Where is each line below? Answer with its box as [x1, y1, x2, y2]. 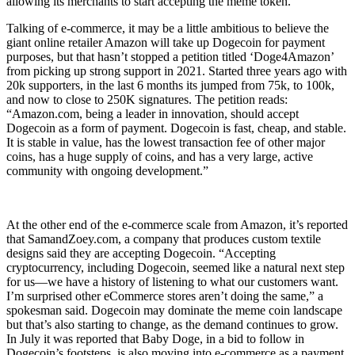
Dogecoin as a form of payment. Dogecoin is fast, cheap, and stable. [6, 120, 346, 135]
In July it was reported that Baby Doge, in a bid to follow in [6, 331, 304, 345]
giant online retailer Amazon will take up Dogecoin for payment [6, 35, 325, 49]
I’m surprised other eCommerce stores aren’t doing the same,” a [6, 288, 323, 303]
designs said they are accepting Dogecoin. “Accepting [6, 246, 276, 260]
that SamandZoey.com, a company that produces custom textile [6, 231, 321, 246]
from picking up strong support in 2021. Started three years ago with [6, 63, 347, 78]
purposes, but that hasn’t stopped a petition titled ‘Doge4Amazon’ [6, 49, 334, 63]
